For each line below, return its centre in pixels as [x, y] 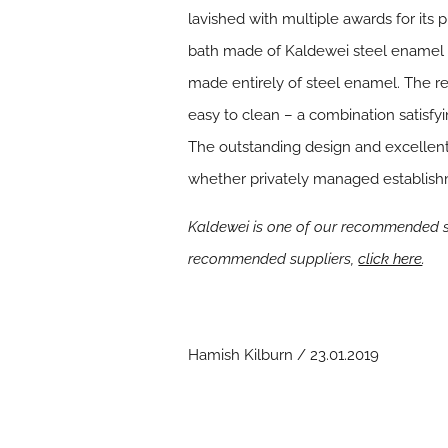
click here [390, 259]
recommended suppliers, [273, 259]
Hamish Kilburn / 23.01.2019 [284, 355]
